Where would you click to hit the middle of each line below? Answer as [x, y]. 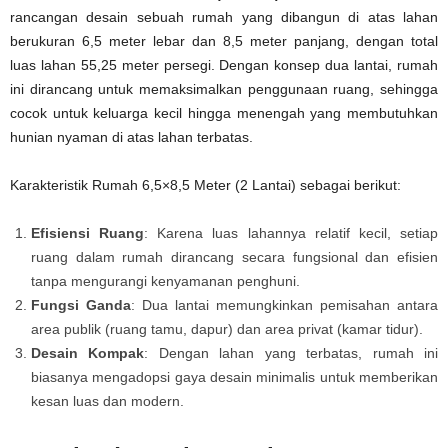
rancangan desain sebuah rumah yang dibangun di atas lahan [224, 16]
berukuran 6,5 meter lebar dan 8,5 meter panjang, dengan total [224, 40]
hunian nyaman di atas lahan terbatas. [131, 136]
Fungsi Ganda [81, 304]
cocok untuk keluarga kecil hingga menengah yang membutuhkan [224, 112]
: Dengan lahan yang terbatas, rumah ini [291, 352]
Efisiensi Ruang [88, 232]
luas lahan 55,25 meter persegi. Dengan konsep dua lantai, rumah [224, 64]
